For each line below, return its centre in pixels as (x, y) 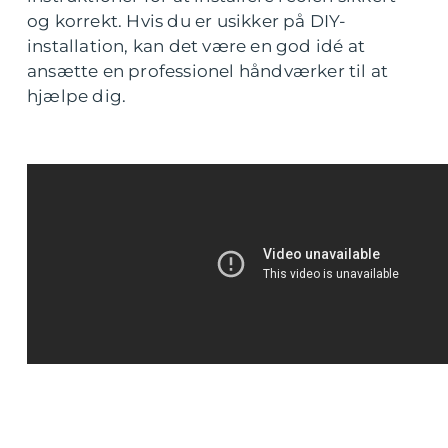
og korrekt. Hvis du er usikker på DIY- (187, 21)
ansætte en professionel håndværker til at (208, 71)
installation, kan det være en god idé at (196, 46)
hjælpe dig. (77, 96)
